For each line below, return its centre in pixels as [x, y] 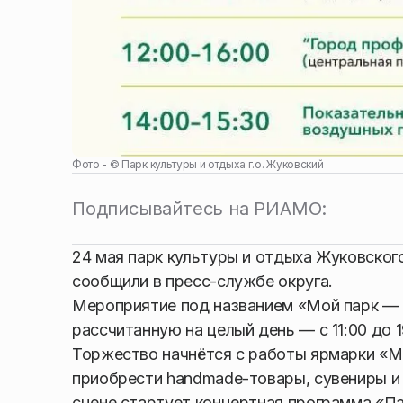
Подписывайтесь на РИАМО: [200, 208]
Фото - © [97, 164]
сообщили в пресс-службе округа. [202, 281]
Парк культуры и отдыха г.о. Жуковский [223, 164]
